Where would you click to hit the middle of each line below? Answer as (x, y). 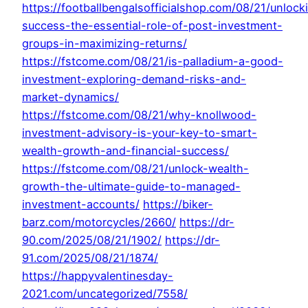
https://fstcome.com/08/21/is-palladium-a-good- (153, 62)
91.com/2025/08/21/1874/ (90, 258)
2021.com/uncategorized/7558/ (105, 294)
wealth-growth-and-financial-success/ (125, 151)
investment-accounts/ (81, 205)
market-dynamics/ (70, 97)
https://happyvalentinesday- (98, 276)
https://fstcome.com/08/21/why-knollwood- (139, 115)
